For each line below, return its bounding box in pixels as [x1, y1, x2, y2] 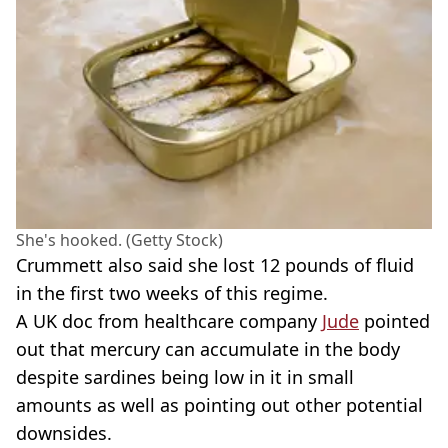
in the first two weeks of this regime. [16, 281, 328, 306]
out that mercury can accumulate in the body [16, 337, 400, 362]
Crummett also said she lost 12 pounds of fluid [16, 253, 414, 278]
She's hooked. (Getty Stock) [16, 229, 223, 252]
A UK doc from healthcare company [16, 309, 322, 334]
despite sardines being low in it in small [16, 365, 354, 390]
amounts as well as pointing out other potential [16, 393, 423, 418]
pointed [359, 309, 430, 334]
